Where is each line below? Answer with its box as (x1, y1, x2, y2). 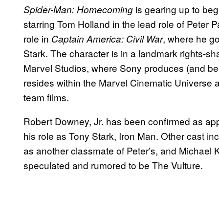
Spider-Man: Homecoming (23, 3, 133, 16)
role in (23, 32, 51, 45)
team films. (23, 90, 69, 104)
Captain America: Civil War (51, 32, 163, 45)
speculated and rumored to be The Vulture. (23, 158, 203, 172)
